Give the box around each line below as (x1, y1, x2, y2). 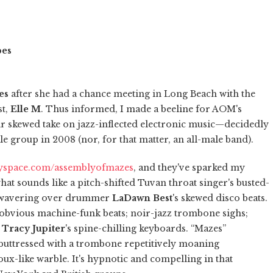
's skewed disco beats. (172, 192, 268, 204)
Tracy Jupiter (2, 222, 65, 234)
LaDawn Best (112, 192, 172, 204)
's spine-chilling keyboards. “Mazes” (65, 222, 226, 234)
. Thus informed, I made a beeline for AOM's (41, 103, 242, 115)
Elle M (10, 103, 41, 115)
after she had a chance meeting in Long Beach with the (9, 88, 255, 99)
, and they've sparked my (133, 161, 245, 173)
